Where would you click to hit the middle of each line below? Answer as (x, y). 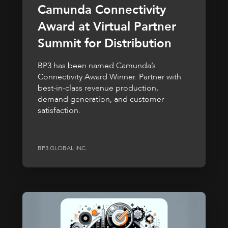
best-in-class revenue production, (98, 88)
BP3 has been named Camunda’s (97, 66)
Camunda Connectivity (102, 10)
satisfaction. (59, 111)
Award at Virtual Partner (107, 27)
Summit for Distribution (105, 44)
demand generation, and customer (101, 99)
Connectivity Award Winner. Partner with (109, 77)
